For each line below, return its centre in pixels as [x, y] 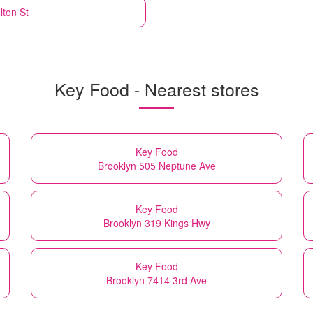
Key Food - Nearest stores [156, 88]
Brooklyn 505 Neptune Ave [156, 165]
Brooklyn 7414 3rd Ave [156, 280]
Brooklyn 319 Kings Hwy [156, 223]
